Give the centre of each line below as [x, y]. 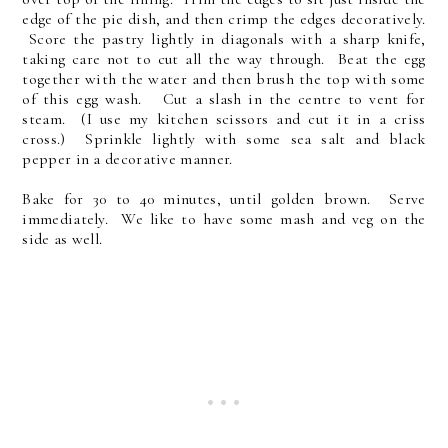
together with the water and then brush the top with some [224, 78]
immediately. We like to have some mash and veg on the [224, 218]
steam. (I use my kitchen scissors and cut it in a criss [224, 118]
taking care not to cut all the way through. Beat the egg [224, 58]
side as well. [62, 238]
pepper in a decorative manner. [127, 158]
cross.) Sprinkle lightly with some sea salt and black [224, 138]
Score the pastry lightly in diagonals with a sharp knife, [224, 38]
